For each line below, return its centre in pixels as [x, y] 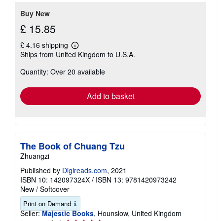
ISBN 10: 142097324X [55, 180]
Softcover [55, 189]
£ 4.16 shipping [45, 45]
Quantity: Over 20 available [63, 72]
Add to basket [110, 96]
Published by [41, 170]
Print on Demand [47, 204]
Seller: [30, 213]
